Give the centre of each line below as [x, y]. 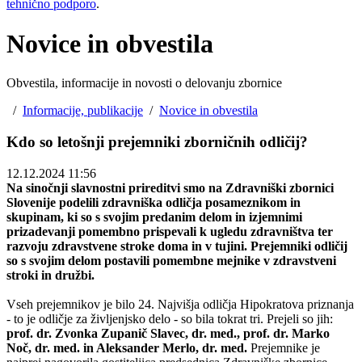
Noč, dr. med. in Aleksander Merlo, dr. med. [127, 347]
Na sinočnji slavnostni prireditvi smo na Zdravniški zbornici [170, 187]
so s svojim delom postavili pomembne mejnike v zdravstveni [171, 260]
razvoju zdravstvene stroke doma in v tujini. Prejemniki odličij [177, 246]
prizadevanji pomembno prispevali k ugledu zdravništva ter [170, 231]
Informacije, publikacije [83, 111]
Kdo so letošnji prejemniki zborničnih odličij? [157, 142]
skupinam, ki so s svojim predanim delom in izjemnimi [154, 217]
